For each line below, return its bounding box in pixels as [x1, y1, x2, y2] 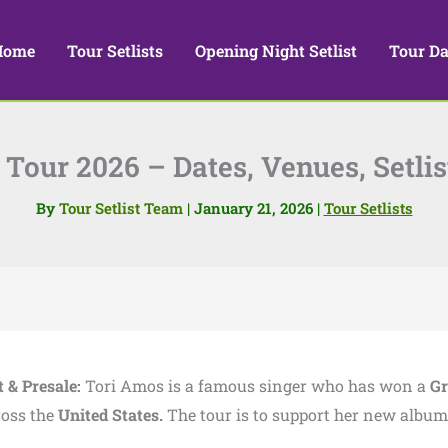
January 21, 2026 [193, 198, 317, 218]
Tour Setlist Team [58, 198, 187, 218]
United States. [58, 404, 167, 425]
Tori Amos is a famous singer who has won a [85, 375, 430, 396]
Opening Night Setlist [195, 39, 358, 61]
